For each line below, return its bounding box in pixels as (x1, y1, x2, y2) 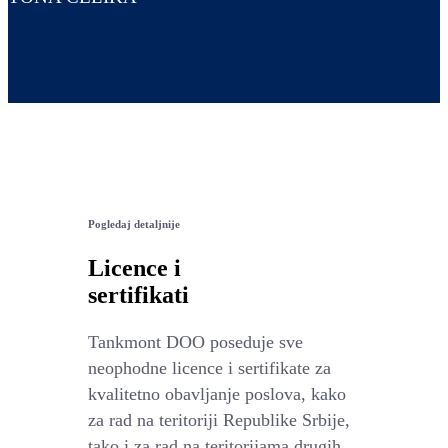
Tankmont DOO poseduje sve (88, 331, 303, 352)
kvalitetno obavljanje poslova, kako (88, 383, 346, 404)
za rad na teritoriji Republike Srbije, (88, 409, 350, 430)
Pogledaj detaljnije (88, 217, 180, 230)
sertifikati (88, 281, 189, 308)
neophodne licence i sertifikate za (88, 357, 331, 378)
